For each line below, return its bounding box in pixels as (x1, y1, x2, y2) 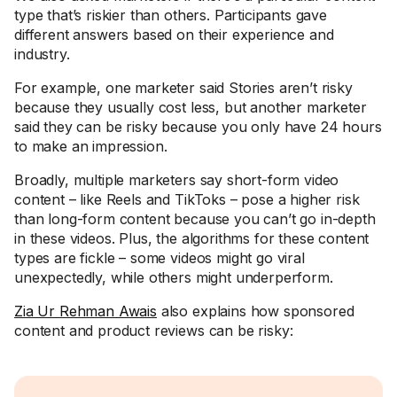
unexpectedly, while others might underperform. (14, 269, 333, 286)
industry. (14, 45, 70, 63)
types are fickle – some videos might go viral (14, 249, 305, 267)
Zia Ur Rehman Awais (14, 302, 157, 320)
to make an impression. (14, 137, 167, 155)
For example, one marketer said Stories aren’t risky (14, 79, 353, 97)
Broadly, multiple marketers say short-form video (14, 171, 339, 189)
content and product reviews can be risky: (14, 322, 293, 339)
